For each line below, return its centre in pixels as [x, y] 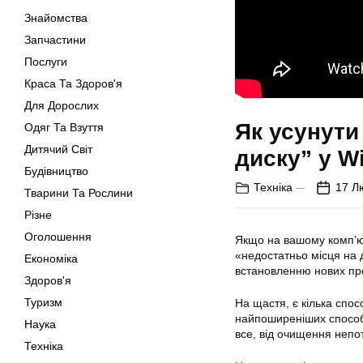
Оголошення [58, 237]
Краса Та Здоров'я [73, 83]
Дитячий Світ [58, 149]
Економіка [51, 258]
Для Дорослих [62, 105]
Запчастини [55, 40]
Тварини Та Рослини [79, 193]
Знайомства [56, 18]
